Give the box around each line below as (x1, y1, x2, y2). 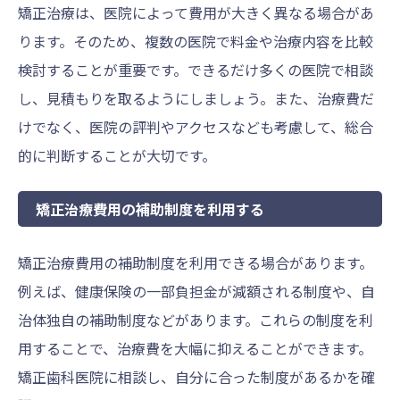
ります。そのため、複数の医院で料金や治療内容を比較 (18, 30, 373, 53)
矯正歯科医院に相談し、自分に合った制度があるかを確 (18, 366, 375, 388)
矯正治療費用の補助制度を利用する (36, 198, 264, 221)
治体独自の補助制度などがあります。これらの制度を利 (18, 309, 373, 331)
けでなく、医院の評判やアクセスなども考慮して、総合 (18, 116, 373, 138)
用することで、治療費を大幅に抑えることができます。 (18, 337, 372, 360)
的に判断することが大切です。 (18, 145, 216, 167)
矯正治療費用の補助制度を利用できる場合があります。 (18, 252, 373, 274)
